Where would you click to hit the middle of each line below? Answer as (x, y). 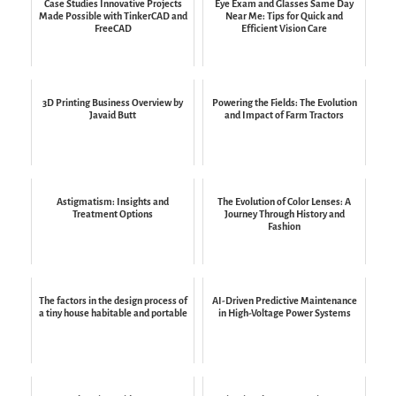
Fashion (284, 226)
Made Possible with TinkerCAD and (113, 15)
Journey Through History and (284, 213)
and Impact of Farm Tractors (284, 114)
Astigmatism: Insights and (113, 201)
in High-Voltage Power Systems (284, 312)
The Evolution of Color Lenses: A (284, 201)
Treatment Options (113, 213)
